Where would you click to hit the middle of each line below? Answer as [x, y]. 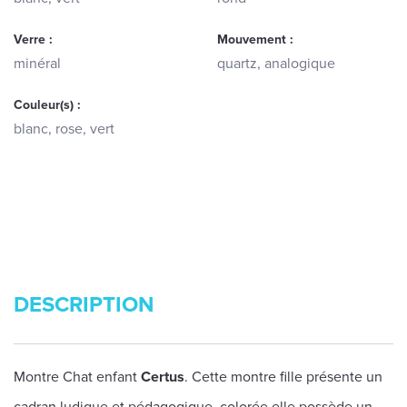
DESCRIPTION [84, 305]
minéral [37, 64]
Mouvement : [255, 40]
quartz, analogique [276, 64]
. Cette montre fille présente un [283, 377]
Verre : [33, 40]
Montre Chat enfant [77, 377]
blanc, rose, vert [64, 129]
